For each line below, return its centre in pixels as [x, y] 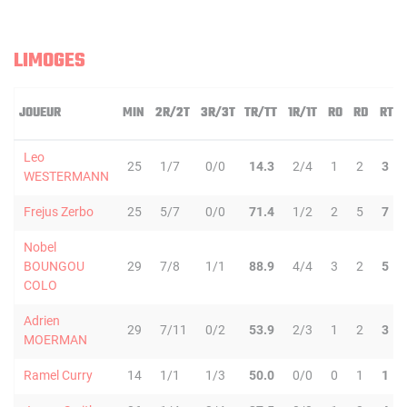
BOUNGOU [54, 266]
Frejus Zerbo [59, 212]
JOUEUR [40, 113]
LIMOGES [50, 61]
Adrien [42, 321]
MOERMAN [55, 340]
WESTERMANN [66, 176]
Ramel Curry [58, 375]
